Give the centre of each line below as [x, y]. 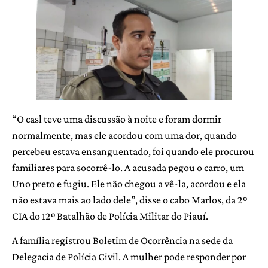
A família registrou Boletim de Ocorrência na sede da [122, 241]
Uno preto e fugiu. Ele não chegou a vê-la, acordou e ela [129, 183]
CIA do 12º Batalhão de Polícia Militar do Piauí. [110, 216]
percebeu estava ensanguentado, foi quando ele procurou [133, 151]
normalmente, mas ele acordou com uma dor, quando [124, 135]
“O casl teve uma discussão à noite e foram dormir [117, 119]
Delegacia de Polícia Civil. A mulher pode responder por [129, 257]
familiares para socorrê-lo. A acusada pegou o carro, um [128, 167]
